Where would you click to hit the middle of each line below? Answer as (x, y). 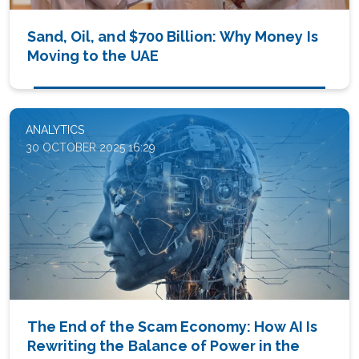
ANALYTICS (55, 130)
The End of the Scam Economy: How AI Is (173, 326)
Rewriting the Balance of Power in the (164, 345)
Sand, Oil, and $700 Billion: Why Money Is (173, 37)
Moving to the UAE (93, 56)
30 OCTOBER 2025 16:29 (91, 148)
